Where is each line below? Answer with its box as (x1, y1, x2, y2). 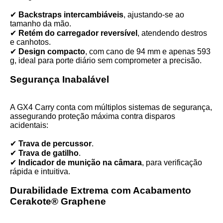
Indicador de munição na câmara (18, 158, 142, 167)
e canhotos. (10, 38, 51, 46)
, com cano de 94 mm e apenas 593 (85, 47, 211, 56)
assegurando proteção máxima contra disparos (10, 112, 175, 120)
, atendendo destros (137, 29, 207, 37)
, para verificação (142, 158, 202, 167)
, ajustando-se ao (123, 10, 184, 19)
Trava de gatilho (18, 149, 79, 157)
